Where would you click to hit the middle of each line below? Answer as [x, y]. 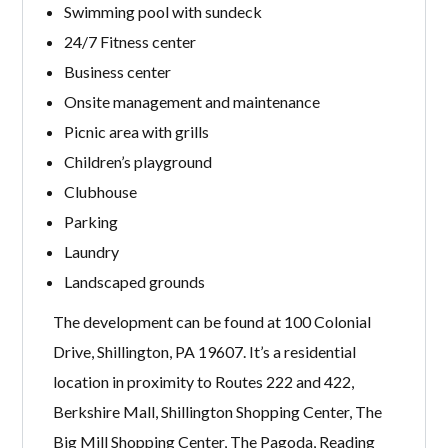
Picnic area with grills [136, 131]
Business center [117, 71]
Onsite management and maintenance [191, 101]
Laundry [91, 251]
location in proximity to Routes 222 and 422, [204, 382]
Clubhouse [100, 191]
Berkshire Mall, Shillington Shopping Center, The [218, 412]
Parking [90, 221]
